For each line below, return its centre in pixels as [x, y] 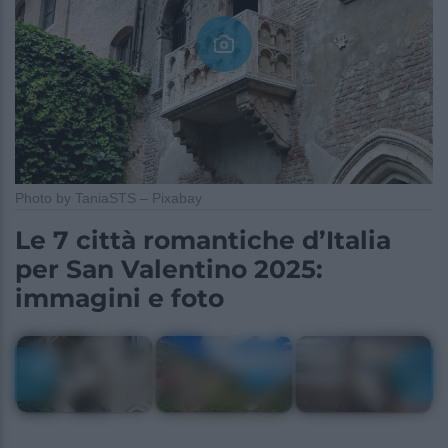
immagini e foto [119, 298]
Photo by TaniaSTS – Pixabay [108, 198]
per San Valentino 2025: [169, 269]
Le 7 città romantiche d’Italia [203, 240]
